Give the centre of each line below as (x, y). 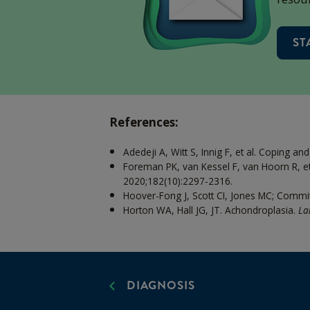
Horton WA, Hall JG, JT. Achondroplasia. (210, 210)
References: (144, 122)
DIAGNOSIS (161, 285)
